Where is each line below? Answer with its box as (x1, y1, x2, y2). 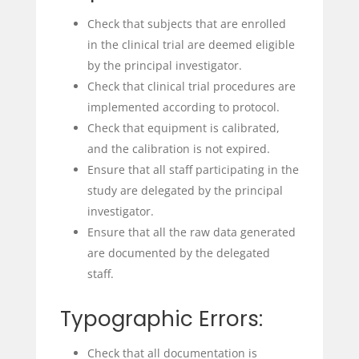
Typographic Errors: (59, 305, 263, 334)
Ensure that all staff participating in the (87, 162, 299, 178)
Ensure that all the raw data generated (87, 224, 296, 240)
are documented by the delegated (87, 245, 270, 261)
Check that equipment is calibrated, (87, 120, 280, 136)
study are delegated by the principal (87, 183, 283, 199)
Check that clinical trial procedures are (87, 79, 296, 95)
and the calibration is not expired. (87, 141, 270, 157)
